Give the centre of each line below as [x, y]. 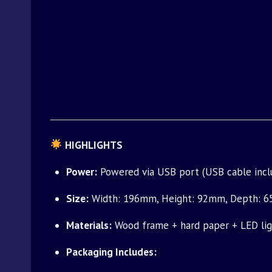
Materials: [89, 225]
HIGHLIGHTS [94, 145]
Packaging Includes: [111, 252]
